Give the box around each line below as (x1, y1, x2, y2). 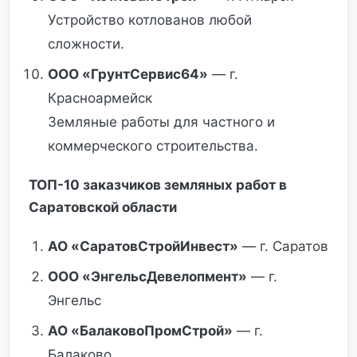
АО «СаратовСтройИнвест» (48, 238, 238, 254)
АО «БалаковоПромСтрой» (48, 323, 233, 339)
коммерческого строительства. (48, 138, 258, 154)
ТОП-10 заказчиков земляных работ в (29, 177, 287, 193)
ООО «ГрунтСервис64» (48, 66, 208, 82)
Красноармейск (48, 90, 152, 106)
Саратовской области (29, 199, 177, 215)
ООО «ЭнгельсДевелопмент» (48, 269, 247, 284)
